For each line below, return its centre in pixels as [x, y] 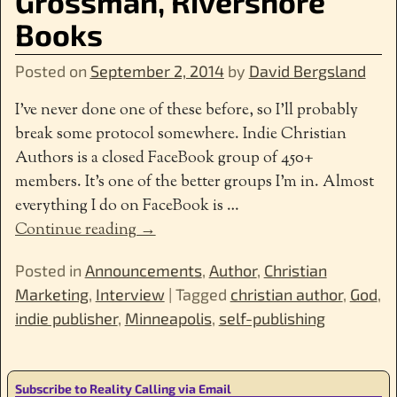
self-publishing [272, 318]
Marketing [51, 294]
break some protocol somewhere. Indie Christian [180, 134]
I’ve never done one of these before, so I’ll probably [186, 110]
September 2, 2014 [157, 70]
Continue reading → [85, 230]
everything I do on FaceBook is [121, 206]
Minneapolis [168, 318]
